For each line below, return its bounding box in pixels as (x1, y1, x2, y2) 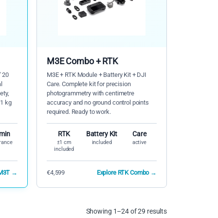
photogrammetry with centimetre (47, 90, 134, 97)
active (132, 139, 146, 146)
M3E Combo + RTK (47, 56, 118, 67)
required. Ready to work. (47, 108, 111, 116)
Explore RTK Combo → (96, 169, 157, 177)
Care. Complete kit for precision (47, 80, 131, 88)
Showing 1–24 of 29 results (86, 207, 167, 215)
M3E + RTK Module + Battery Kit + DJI (47, 71, 146, 79)
